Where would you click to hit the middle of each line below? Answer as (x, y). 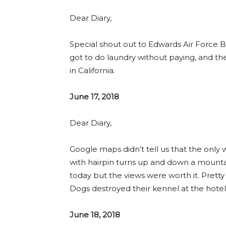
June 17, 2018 (94, 96)
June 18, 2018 (95, 214)
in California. (92, 70)
